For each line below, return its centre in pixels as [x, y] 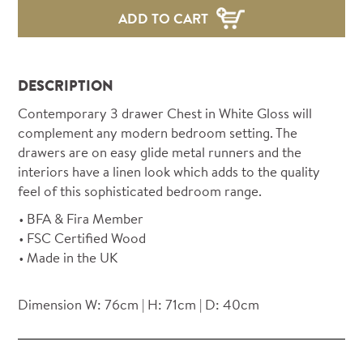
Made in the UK [73, 257]
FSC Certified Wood [87, 237]
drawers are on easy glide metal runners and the [160, 152]
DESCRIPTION [66, 85]
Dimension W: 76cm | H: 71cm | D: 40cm [139, 304]
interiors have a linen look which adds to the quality [169, 171]
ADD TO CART [163, 18]
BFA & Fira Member [85, 218]
